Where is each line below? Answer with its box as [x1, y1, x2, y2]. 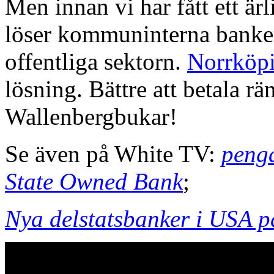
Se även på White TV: [5, 140, 221, 167]
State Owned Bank [5, 168, 183, 194]
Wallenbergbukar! [5, 103, 177, 130]
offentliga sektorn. [5, 48, 187, 75]
